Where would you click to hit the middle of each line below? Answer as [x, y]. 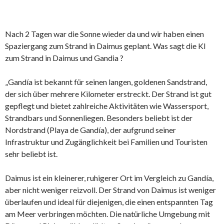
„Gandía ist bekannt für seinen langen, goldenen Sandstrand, [106, 82]
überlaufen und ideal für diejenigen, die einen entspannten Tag [109, 202]
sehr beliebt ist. [31, 154]
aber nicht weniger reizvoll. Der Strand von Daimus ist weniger [110, 190]
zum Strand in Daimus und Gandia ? [64, 58]
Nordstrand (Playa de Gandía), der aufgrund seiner [90, 130]
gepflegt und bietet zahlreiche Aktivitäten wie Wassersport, [107, 106]
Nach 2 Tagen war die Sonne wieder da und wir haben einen [104, 34]
